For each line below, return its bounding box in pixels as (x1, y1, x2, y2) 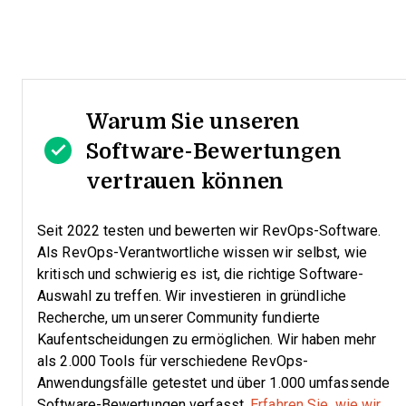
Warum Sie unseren (86, 104, 301, 136)
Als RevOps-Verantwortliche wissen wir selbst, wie (37, 245, 367, 260)
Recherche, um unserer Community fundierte (37, 310, 321, 325)
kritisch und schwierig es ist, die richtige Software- (37, 266, 364, 282)
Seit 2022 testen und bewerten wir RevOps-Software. (37, 223, 381, 238)
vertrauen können (86, 164, 285, 196)
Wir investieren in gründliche (165, 288, 346, 304)
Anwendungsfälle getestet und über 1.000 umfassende (37, 375, 390, 391)
